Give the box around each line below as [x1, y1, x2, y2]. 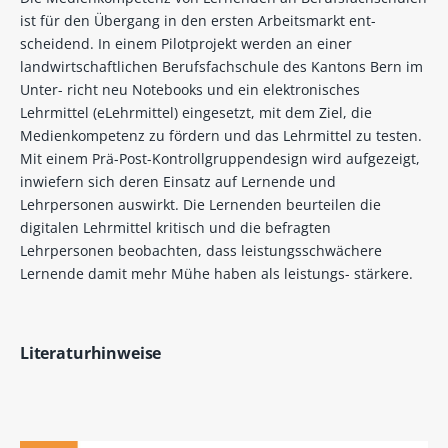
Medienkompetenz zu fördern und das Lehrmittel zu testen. [19, 125, 422, 145]
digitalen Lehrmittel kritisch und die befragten [19, 217, 331, 237]
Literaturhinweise [19, 341, 162, 364]
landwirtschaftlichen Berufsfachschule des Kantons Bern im [19, 56, 423, 76]
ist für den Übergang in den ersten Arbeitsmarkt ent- [19, 10, 376, 30]
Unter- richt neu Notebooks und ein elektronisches [19, 79, 360, 99]
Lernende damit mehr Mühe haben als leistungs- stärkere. [19, 263, 413, 283]
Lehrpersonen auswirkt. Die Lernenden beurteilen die [19, 194, 381, 214]
